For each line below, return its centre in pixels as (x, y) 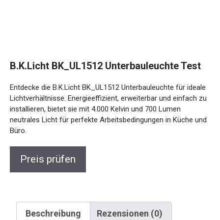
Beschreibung (53, 213)
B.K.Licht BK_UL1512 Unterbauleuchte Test (105, 66)
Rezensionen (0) (130, 213)
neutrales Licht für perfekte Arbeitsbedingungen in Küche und (108, 120)
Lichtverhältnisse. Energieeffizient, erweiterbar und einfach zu (108, 98)
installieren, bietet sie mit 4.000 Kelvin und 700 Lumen (95, 109)
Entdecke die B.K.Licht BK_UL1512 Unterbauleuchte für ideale (108, 87)
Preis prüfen (48, 159)
